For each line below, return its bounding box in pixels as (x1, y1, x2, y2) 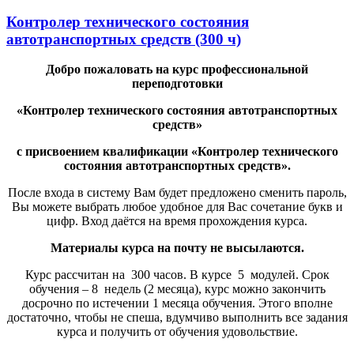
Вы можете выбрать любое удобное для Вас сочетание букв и (11, 200, 343, 214)
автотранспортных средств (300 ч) (6, 30, 241, 47)
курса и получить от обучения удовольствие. (56, 325, 298, 339)
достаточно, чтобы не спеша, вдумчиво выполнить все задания (6, 311, 348, 325)
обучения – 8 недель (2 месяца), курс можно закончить (28, 282, 326, 296)
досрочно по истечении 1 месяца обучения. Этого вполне (21, 296, 333, 311)
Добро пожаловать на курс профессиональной (46, 62, 308, 77)
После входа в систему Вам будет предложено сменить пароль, (7, 186, 347, 200)
